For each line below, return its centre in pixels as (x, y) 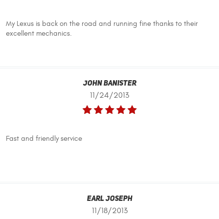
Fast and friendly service (44, 139)
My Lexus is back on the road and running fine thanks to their (102, 23)
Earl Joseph (109, 199)
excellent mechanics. (39, 33)
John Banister (109, 84)
